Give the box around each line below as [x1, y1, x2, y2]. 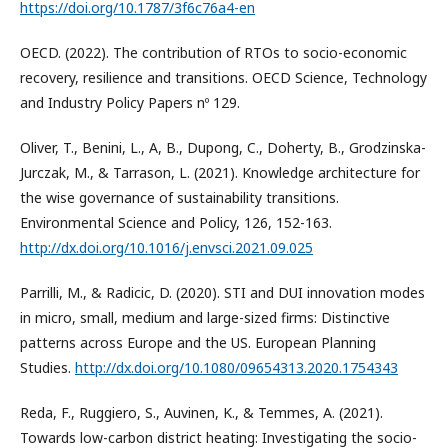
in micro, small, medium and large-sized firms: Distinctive [20, 308, 390, 328]
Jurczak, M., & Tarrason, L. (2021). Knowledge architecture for [20, 163, 420, 183]
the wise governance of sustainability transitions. [20, 188, 339, 208]
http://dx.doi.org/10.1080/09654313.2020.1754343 [75, 358, 398, 378]
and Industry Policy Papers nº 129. [20, 93, 240, 113]
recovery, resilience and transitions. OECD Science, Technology [20, 68, 427, 88]
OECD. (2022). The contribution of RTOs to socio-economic [20, 43, 407, 63]
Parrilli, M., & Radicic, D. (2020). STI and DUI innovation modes [20, 283, 425, 303]
